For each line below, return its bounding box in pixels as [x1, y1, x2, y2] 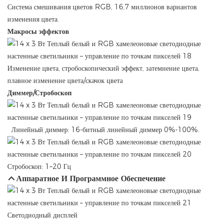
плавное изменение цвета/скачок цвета [7, 76, 123, 85]
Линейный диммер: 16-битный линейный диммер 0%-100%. [9, 125, 199, 135]
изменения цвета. [7, 15, 59, 24]
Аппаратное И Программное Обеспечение [16, 174, 166, 184]
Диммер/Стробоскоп [7, 88, 72, 98]
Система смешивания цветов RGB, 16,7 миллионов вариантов [7, 2, 197, 12]
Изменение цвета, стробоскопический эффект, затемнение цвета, [7, 64, 199, 73]
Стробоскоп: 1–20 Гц [7, 162, 71, 171]
